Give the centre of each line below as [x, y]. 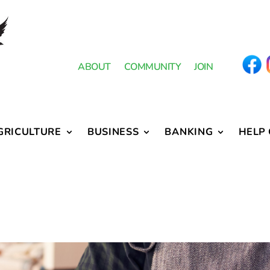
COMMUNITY [152, 67]
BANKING [189, 132]
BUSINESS [113, 132]
